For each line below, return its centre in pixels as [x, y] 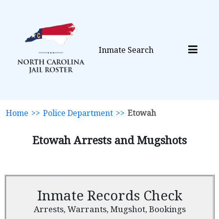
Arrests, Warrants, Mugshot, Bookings [109, 209]
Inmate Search [126, 50]
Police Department [78, 113]
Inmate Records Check [109, 195]
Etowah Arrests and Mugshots [109, 140]
